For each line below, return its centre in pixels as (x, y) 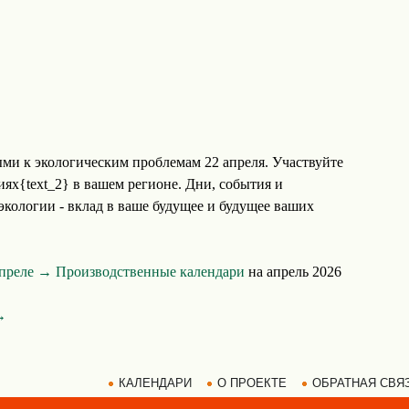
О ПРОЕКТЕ (252, 383)
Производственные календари (150, 272)
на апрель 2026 (293, 272)
